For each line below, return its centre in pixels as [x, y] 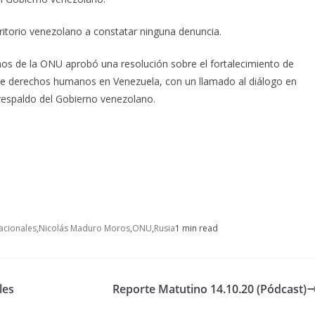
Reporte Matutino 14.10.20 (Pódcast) [210, 289]
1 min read [197, 228]
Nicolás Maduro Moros [84, 228]
